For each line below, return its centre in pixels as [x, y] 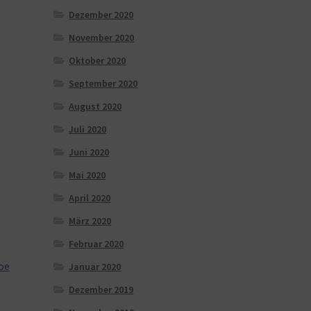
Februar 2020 [96, 243]
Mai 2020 [87, 175]
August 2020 [95, 106]
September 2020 [103, 83]
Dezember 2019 [101, 289]
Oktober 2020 [98, 60]
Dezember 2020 [101, 14]
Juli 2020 [88, 129]
